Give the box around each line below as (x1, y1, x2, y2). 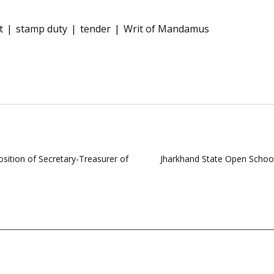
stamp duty (16, 21, 67, 35)
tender (80, 21, 111, 35)
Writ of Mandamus (124, 21, 209, 35)
